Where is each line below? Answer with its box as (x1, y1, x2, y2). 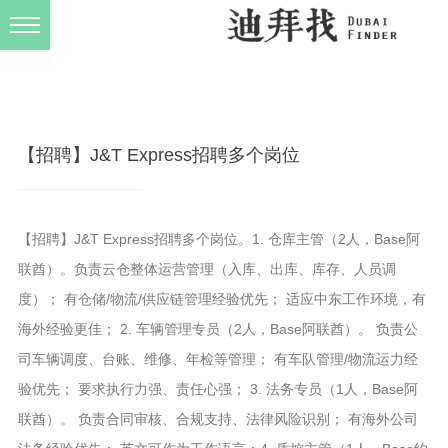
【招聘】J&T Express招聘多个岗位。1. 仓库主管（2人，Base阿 (17, 231, 420, 248)
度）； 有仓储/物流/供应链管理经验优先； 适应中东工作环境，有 (17, 291, 426, 308)
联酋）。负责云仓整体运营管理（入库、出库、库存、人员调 (17, 261, 396, 278)
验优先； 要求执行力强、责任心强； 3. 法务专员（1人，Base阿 (17, 381, 418, 398)
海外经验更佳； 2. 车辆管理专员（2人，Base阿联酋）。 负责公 (17, 321, 418, 338)
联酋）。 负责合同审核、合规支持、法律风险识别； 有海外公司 (17, 411, 418, 428)
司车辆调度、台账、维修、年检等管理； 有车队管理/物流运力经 (17, 351, 418, 368)
